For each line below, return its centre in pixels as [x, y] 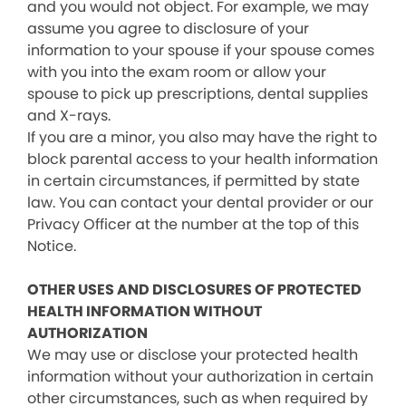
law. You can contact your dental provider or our [200, 203]
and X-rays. [69, 116]
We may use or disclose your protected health [193, 355]
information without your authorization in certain [200, 377]
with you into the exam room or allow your [177, 72]
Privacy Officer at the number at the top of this [193, 224]
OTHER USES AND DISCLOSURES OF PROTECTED [194, 290]
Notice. [52, 246]
